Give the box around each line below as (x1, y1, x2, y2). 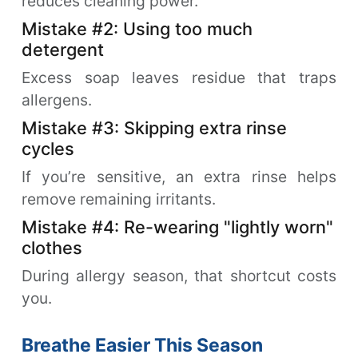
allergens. (22, 89, 92, 109)
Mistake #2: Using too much (22, 18, 253, 39)
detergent (22, 38, 104, 60)
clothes (22, 237, 82, 258)
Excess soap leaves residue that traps (22, 67, 336, 87)
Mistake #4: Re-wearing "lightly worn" (22, 216, 333, 237)
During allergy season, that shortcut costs (22, 265, 336, 285)
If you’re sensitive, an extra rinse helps (22, 166, 336, 186)
